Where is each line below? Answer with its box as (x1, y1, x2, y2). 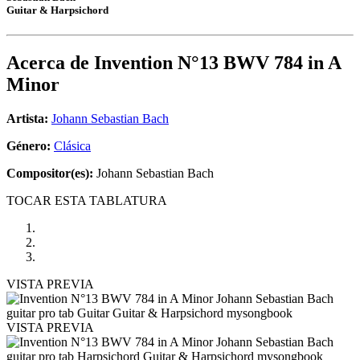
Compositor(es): (6, 166, 93, 181)
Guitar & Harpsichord (6, 4, 108, 17)
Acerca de (6, 52, 94, 74)
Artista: (6, 112, 48, 126)
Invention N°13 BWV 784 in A (94, 52, 341, 74)
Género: (6, 139, 54, 153)
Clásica (54, 139, 91, 153)
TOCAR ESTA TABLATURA (6, 194, 167, 208)
